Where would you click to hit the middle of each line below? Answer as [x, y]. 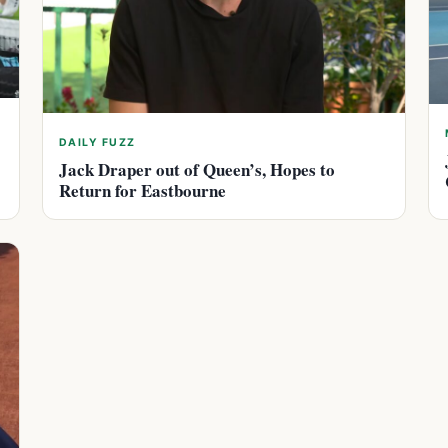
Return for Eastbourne [142, 191]
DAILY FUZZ [97, 143]
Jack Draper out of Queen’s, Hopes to [197, 170]
